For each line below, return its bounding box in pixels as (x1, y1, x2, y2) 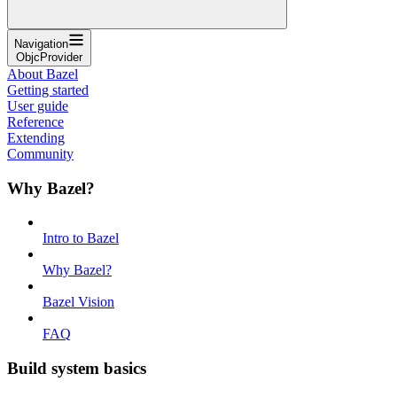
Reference (7, 113, 64, 129)
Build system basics (7, 358, 146, 378)
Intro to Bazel (43, 230, 119, 246)
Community (7, 145, 74, 161)
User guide (7, 97, 68, 113)
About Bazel (7, 66, 78, 82)
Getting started (7, 82, 89, 97)
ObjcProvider (16, 50, 82, 64)
